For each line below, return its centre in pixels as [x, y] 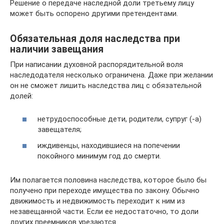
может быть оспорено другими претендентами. [94, 13]
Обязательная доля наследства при [95, 38]
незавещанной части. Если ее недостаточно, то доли [104, 211]
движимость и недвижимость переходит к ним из [97, 201]
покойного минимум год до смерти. [99, 156]
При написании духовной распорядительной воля [96, 64]
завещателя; [59, 129]
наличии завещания [57, 49]
